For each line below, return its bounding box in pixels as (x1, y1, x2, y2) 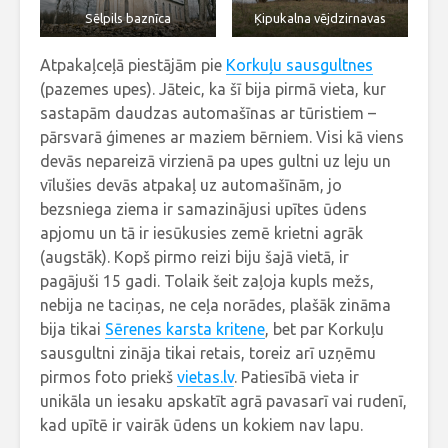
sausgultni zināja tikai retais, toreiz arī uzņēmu (40, 344, 376, 363)
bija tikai (40, 320, 105, 339)
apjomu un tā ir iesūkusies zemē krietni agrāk (40, 224, 363, 243)
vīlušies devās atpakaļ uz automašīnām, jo (40, 176, 342, 195)
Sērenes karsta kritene (105, 320, 265, 339)
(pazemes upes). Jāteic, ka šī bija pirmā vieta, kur (40, 80, 386, 99)
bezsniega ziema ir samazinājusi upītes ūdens (40, 200, 367, 219)
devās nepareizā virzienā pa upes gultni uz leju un (40, 152, 391, 171)
